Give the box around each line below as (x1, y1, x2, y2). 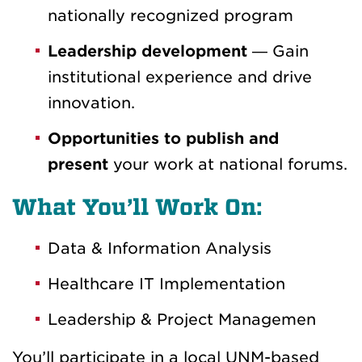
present (48, 154, 108, 174)
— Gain (252, 41, 309, 61)
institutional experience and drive (48, 67, 312, 86)
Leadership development (48, 41, 247, 61)
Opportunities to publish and (48, 128, 279, 148)
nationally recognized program (48, 6, 293, 25)
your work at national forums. (113, 154, 347, 174)
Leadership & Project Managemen (48, 309, 316, 329)
